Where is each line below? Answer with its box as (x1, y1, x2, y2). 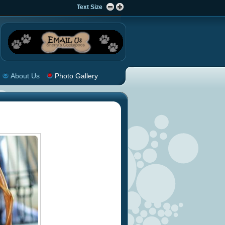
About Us (10, 72, 40, 80)
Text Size (76, 4, 102, 11)
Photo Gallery (54, 72, 98, 80)
